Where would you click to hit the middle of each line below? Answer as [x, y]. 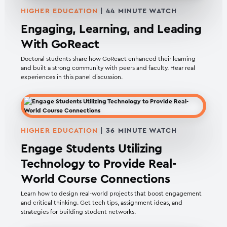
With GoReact [60, 45]
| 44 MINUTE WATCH [137, 11]
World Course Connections [96, 180]
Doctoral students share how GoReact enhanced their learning [108, 59]
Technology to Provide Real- [99, 164]
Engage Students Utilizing [92, 149]
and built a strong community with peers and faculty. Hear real [108, 68]
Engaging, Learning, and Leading [111, 30]
